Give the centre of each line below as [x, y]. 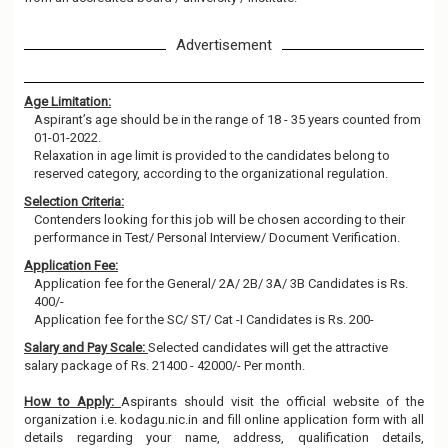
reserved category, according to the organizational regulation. [211, 173]
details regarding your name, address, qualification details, [224, 437]
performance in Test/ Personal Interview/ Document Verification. [217, 237]
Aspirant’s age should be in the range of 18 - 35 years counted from [227, 119]
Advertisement [224, 45]
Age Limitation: [67, 101]
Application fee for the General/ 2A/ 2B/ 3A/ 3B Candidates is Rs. [221, 283]
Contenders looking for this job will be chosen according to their [219, 219]
